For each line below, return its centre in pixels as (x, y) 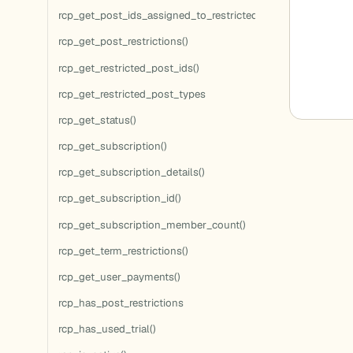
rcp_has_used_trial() (107, 329)
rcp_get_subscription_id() (119, 199)
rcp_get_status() (97, 120)
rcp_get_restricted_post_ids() (128, 68)
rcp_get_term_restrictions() (123, 251)
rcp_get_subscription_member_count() (152, 225)
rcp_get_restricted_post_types (132, 94)
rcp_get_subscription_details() (131, 173)
